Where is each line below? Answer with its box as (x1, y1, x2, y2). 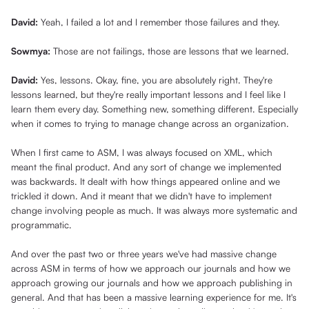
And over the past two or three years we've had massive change (11, 248, 277, 260)
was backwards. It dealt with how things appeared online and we (11, 175, 280, 188)
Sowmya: (11, 45, 53, 57)
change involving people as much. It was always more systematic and (11, 204, 297, 217)
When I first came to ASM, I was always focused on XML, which (11, 146, 272, 159)
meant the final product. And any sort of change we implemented (11, 161, 281, 173)
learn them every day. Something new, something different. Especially (11, 103, 298, 115)
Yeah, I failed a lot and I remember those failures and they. (41, 16, 280, 28)
